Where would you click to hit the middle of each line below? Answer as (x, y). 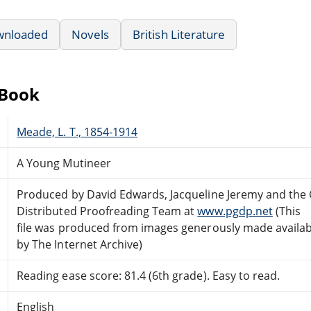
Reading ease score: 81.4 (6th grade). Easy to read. (149, 275)
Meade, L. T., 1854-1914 (77, 132)
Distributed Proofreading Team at (107, 211)
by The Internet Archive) (80, 244)
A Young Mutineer (64, 163)
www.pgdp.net (235, 211)
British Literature (179, 34)
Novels (91, 34)
